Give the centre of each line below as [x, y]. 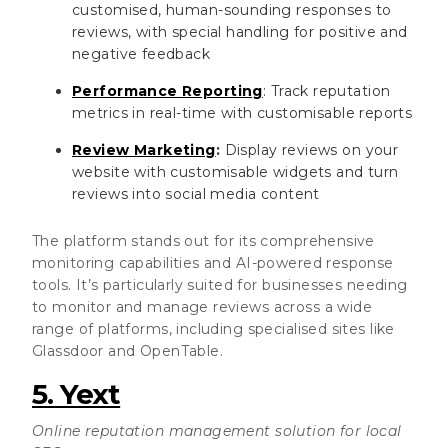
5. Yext [76, 393]
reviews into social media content [196, 193]
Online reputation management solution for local [217, 430]
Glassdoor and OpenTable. [128, 350]
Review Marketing [144, 149]
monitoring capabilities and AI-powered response [213, 262]
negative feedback [141, 53]
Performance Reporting [167, 90]
